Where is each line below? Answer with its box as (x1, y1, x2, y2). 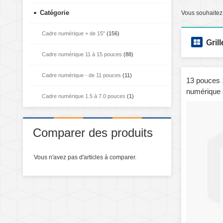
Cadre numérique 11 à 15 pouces (42, 51, 122, 58)
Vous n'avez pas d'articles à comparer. (34, 153, 136, 161)
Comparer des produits (33, 125, 153, 139)
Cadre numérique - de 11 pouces (42, 72, 121, 78)
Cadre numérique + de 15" (42, 30, 105, 37)
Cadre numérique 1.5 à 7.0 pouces (42, 93, 125, 99)
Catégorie (40, 9, 69, 17)
